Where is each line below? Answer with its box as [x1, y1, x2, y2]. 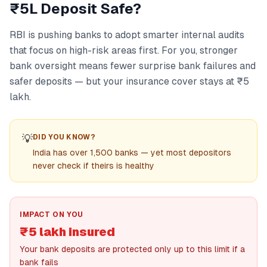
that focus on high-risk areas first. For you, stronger [10, 45, 238, 56]
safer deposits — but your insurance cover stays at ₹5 [10, 76, 249, 87]
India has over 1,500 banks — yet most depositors [33, 148, 231, 157]
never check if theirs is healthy [33, 161, 154, 170]
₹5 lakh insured [20, 225, 115, 238]
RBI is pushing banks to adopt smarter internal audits [10, 29, 244, 41]
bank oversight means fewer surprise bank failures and [10, 60, 256, 72]
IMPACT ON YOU [20, 210, 83, 219]
